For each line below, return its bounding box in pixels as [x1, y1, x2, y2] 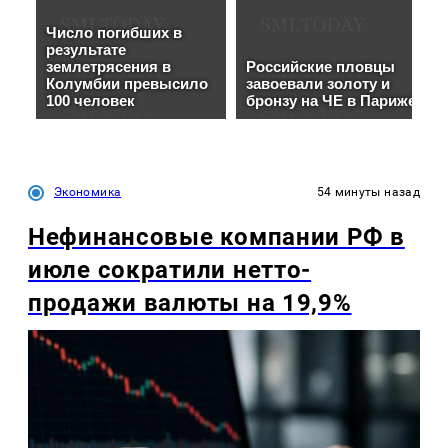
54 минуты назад [316, 185, 420, 200]
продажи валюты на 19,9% [28, 289, 352, 318]
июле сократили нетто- [28, 256, 312, 285]
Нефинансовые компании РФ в [28, 223, 405, 252]
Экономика [54, 185, 122, 200]
